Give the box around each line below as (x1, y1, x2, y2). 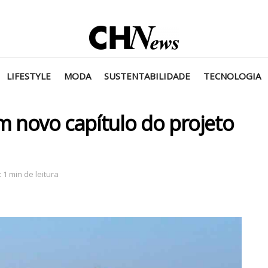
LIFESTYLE (7, 70, 51, 82)
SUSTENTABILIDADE (104, 70, 190, 82)
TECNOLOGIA (203, 70, 261, 82)
